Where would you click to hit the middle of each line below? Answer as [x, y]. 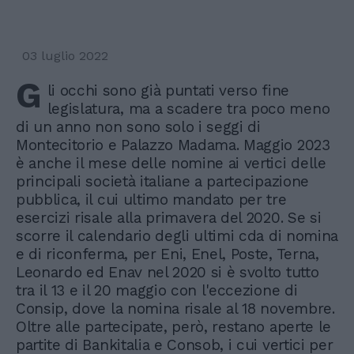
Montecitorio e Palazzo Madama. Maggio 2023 [173, 145]
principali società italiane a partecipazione [162, 181]
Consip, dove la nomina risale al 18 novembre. [175, 308]
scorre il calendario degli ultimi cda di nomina [177, 235]
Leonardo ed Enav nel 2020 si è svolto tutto [168, 272]
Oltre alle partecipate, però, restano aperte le [173, 326]
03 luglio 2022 [65, 55]
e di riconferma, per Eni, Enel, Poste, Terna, [168, 254]
